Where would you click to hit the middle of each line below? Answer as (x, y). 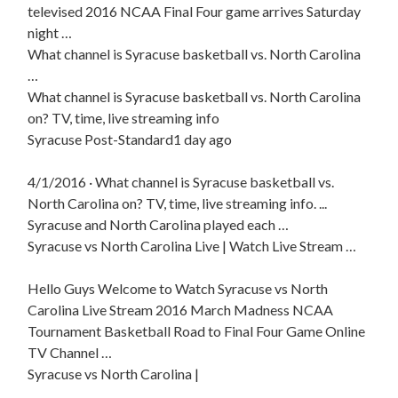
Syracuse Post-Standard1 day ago (130, 139)
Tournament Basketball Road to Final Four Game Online (197, 331)
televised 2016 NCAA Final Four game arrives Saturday (195, 12)
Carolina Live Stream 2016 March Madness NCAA (181, 310)
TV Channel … (70, 353)
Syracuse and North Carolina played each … (159, 225)
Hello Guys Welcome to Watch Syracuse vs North (178, 289)
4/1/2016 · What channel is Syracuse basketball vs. (181, 182)
